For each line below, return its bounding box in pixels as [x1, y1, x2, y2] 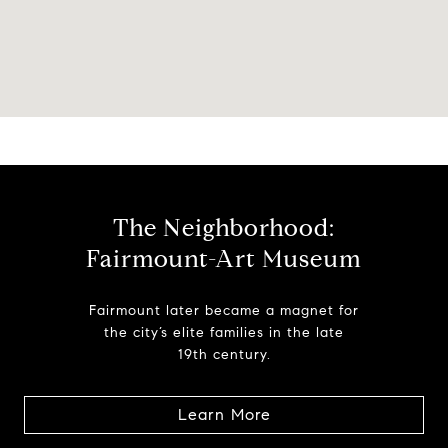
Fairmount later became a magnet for [89, 302, 359, 320]
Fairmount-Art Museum [86, 244, 362, 275]
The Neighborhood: [113, 213, 335, 244]
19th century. [177, 346, 271, 364]
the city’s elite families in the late [104, 324, 344, 342]
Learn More [177, 405, 271, 425]
